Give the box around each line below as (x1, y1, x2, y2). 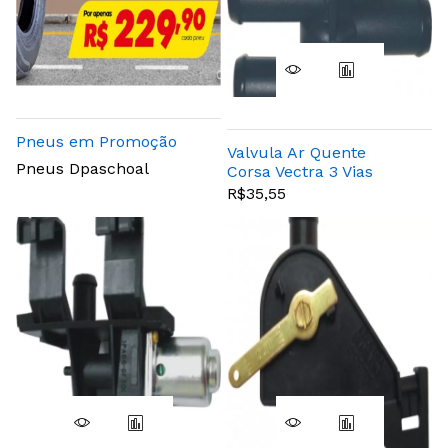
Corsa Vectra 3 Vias (227, 161, 373, 181)
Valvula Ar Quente (227, 142, 366, 162)
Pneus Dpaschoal (16, 159, 149, 179)
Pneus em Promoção (16, 132, 177, 152)
